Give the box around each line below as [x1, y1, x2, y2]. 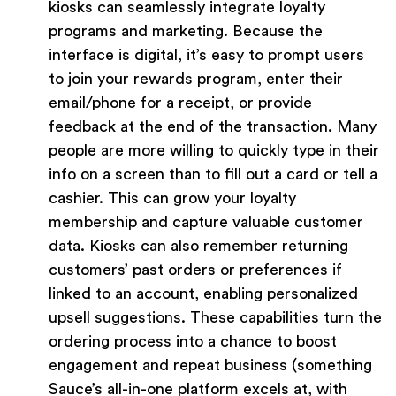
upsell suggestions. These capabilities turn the [49, 309, 382, 326]
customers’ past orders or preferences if [49, 262, 342, 278]
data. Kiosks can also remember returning [49, 238, 348, 255]
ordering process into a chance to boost [49, 333, 337, 350]
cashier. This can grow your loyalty [49, 190, 296, 207]
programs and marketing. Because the [49, 23, 323, 40]
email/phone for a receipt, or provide [49, 95, 312, 111]
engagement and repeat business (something [49, 357, 372, 374]
